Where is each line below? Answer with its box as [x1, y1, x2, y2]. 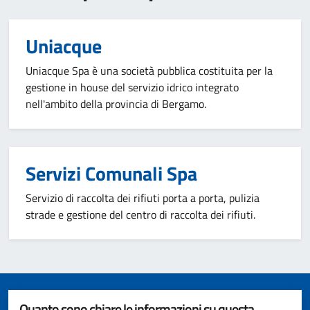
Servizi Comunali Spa [26, 158, 197, 188]
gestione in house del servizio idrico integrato [26, 79, 239, 95]
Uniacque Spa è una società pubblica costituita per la [26, 62, 273, 79]
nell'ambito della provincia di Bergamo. [26, 95, 206, 112]
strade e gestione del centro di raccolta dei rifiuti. [26, 206, 255, 223]
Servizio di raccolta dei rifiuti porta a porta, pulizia [26, 190, 259, 206]
